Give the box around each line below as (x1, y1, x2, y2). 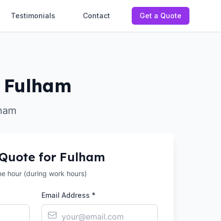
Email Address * (41, 191, 96, 199)
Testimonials (11, 11, 55, 20)
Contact (83, 11, 110, 20)
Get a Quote (140, 11, 182, 20)
